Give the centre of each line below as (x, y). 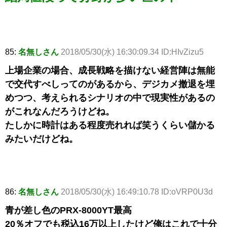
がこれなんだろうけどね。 (60, 112)
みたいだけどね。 (42, 139)
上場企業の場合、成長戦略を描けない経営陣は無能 (110, 71)
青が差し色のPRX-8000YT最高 (68, 211)
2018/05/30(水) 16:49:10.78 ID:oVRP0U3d (137, 192)
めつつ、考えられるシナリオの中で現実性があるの (110, 98)
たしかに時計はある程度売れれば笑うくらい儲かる (110, 125)
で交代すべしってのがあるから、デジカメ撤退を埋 (110, 84)
